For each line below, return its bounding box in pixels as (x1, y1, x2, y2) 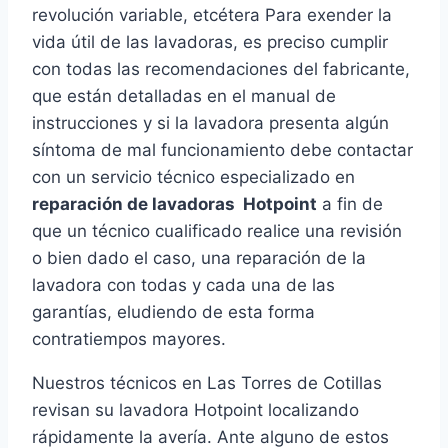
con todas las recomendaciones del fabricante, (32, 59, 410, 80)
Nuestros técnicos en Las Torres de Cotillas (32, 373, 382, 394)
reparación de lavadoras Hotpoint (32, 194, 317, 215)
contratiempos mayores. (32, 329, 226, 350)
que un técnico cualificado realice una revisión (32, 221, 402, 242)
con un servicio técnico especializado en (32, 167, 355, 188)
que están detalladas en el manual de (32, 86, 336, 107)
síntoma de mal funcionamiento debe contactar (32, 140, 413, 161)
